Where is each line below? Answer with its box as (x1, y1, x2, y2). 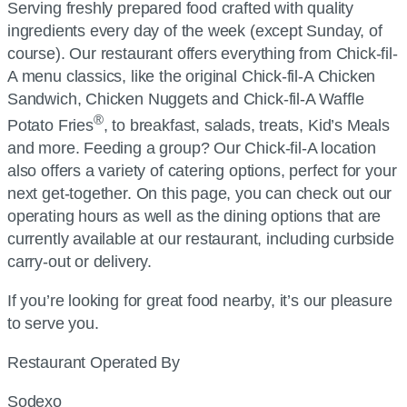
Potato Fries (7, 116, 94, 135)
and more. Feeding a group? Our (7, 139, 245, 158)
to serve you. (7, 314, 99, 333)
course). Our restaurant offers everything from (7, 45, 336, 64)
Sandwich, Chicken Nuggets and (7, 90, 243, 109)
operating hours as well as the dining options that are (7, 207, 382, 226)
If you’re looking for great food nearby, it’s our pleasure (7, 292, 392, 311)
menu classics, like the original (16, 67, 242, 86)
